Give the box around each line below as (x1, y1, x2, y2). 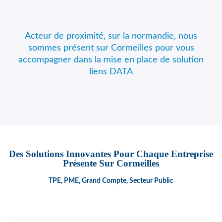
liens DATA (89, 67, 133, 76)
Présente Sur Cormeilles (63, 158, 159, 168)
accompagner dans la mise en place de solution (18, 55, 204, 64)
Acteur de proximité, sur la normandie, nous (25, 32, 197, 41)
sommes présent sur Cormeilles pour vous (28, 44, 194, 53)
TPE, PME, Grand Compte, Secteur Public (49, 177, 173, 184)
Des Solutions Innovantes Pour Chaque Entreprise (9, 149, 213, 159)
